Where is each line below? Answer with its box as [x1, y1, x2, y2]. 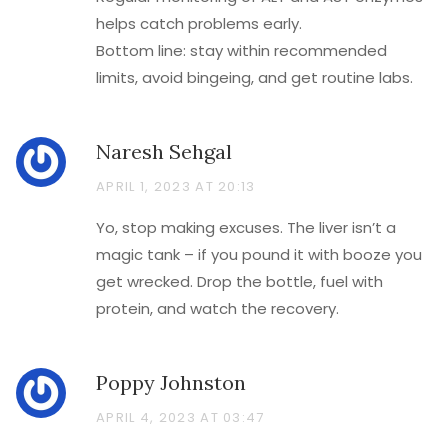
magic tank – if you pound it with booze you [96, 244, 422, 265]
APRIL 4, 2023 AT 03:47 [96, 408, 265, 427]
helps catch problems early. [96, 13, 302, 34]
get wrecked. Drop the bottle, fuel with [96, 271, 383, 292]
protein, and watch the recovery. [96, 298, 339, 319]
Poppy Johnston [96, 370, 246, 395]
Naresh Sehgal [96, 139, 232, 164]
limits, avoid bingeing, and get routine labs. [96, 67, 413, 88]
